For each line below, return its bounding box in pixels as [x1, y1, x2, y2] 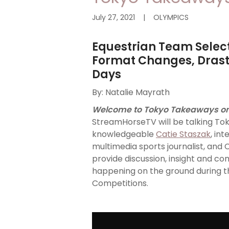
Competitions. [92, 177, 148, 190]
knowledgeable [92, 128, 156, 141]
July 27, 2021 [92, 12, 135, 23]
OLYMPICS [153, 12, 189, 23]
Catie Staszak [156, 128, 211, 141]
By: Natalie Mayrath [92, 86, 170, 99]
